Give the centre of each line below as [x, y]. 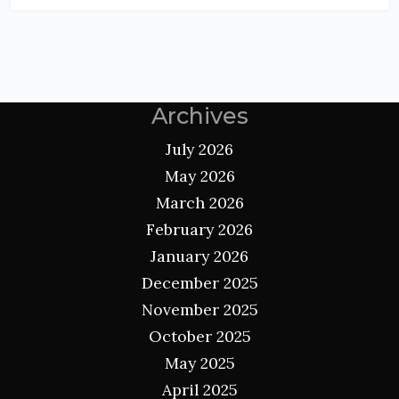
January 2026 [199, 256]
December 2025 [199, 282]
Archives [199, 115]
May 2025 [199, 362]
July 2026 [199, 149]
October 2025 [199, 336]
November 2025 [199, 309]
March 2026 [199, 202]
